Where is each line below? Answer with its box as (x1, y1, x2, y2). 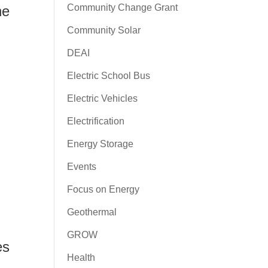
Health (66, 252, 95, 263)
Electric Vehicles (66, 93, 138, 103)
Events (66, 162, 96, 172)
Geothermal (66, 207, 117, 217)
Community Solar (66, 25, 141, 35)
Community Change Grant (66, 2, 178, 13)
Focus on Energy (66, 184, 139, 194)
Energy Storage (66, 139, 133, 149)
